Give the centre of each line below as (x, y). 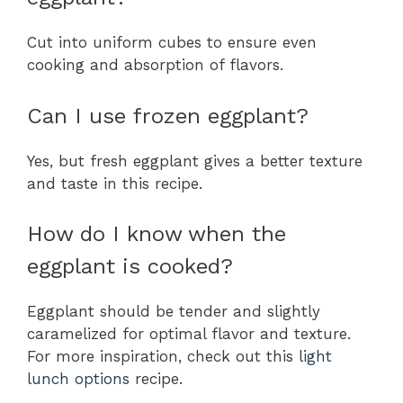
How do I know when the (157, 234)
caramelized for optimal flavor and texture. (189, 334)
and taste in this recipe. (115, 183)
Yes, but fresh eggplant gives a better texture (195, 161)
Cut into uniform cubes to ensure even (172, 43)
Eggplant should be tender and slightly (174, 312)
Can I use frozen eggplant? (168, 116)
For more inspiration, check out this (163, 357)
